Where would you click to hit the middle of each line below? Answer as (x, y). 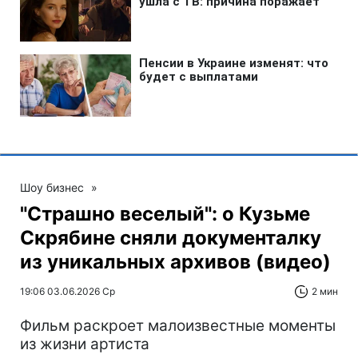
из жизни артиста (85, 344)
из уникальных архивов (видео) (175, 262)
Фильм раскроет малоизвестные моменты (178, 326)
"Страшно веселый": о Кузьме (165, 214)
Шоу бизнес (52, 188)
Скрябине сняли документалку (171, 238)
